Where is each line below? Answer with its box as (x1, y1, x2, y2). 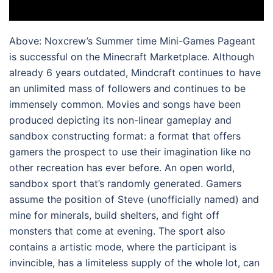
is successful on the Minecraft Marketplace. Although (9, 50, 254, 63)
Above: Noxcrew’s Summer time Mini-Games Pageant (9, 34, 255, 47)
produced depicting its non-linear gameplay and (9, 113, 232, 126)
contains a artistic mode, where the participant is (9, 240, 236, 253)
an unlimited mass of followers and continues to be (9, 82, 246, 94)
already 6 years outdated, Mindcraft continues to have (9, 66, 261, 79)
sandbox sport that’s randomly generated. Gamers (9, 177, 241, 190)
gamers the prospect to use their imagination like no (9, 145, 251, 158)
